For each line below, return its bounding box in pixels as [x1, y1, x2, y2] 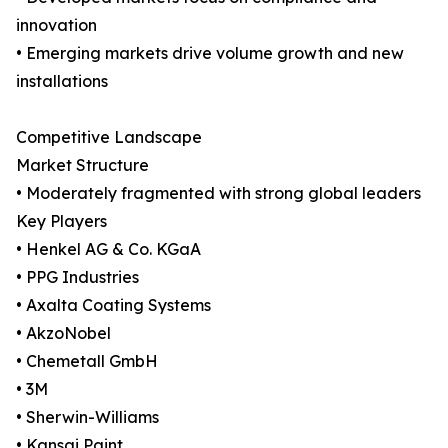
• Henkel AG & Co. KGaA [16, 239, 201, 260]
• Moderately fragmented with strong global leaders [16, 183, 421, 204]
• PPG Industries [16, 267, 139, 288]
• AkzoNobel [16, 323, 111, 344]
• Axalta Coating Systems [16, 295, 211, 316]
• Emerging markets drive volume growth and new [16, 43, 404, 64]
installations [16, 71, 108, 92]
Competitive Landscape [16, 127, 202, 148]
